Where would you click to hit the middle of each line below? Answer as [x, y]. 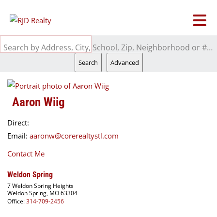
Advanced [124, 62]
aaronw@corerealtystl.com [74, 136]
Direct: [18, 123]
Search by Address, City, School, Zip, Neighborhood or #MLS [210, 47]
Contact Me [26, 154]
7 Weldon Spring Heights [40, 186]
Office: [17, 201]
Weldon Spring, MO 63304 [42, 193]
